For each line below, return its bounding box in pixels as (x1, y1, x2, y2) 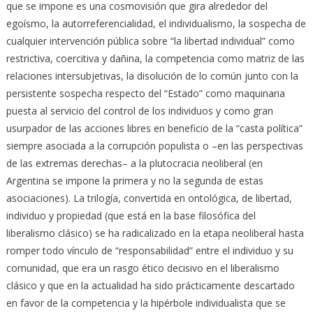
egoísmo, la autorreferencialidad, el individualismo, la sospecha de (6, 16, 306, 30)
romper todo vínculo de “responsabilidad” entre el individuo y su (6, 243, 293, 257)
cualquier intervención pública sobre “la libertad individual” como (6, 34, 295, 48)
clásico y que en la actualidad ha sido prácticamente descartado (6, 278, 295, 292)
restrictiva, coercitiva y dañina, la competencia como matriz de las (6, 51, 305, 65)
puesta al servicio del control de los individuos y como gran (6, 103, 273, 117)
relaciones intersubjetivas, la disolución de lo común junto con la (6, 68, 298, 82)
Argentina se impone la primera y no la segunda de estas (6, 173, 263, 187)
